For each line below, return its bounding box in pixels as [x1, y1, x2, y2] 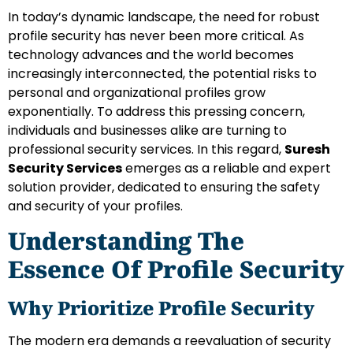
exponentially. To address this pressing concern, [8, 102, 305, 121]
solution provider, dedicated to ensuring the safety [8, 177, 320, 196]
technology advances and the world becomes [8, 45, 294, 64]
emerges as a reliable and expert [122, 158, 331, 177]
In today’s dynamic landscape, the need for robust [8, 7, 320, 26]
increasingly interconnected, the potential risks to [8, 64, 317, 83]
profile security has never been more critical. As [8, 26, 304, 45]
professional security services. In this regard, [8, 139, 284, 158]
